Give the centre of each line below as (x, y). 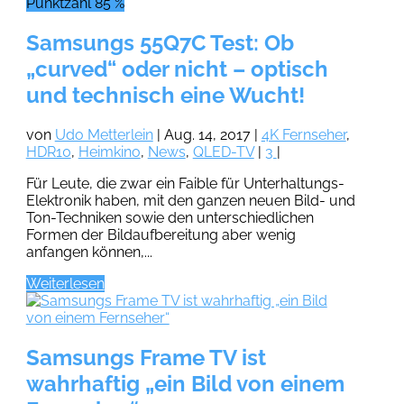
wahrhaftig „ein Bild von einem (185, 384)
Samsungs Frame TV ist (146, 358)
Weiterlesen (65, 284)
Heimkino (109, 152)
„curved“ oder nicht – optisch (177, 69)
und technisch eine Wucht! (165, 96)
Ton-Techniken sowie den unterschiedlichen (170, 218)
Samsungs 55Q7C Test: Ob (160, 43)
